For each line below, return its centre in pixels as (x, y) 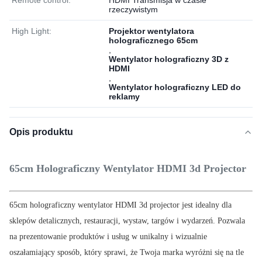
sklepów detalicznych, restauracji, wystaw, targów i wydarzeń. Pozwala (127, 221)
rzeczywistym (133, 9)
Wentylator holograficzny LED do (175, 87)
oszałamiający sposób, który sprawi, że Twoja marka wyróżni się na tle (127, 252)
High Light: (32, 31)
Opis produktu (41, 132)
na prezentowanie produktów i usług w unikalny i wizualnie (108, 237)
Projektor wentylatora (151, 31)
